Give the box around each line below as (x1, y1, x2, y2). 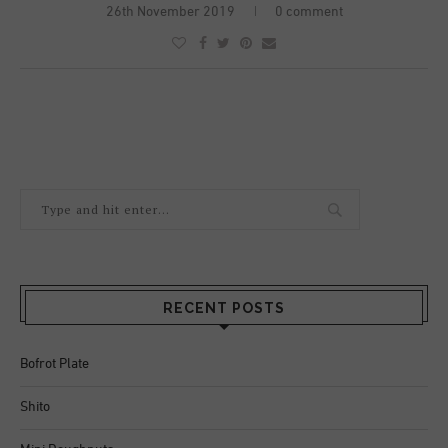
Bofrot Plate (20, 355, 89, 373)
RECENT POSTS (163, 299, 285, 316)
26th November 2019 (105, 3, 235, 21)
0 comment (274, 3, 343, 21)
